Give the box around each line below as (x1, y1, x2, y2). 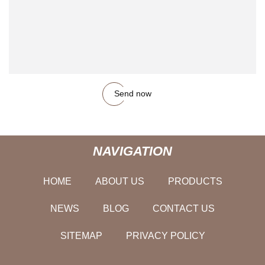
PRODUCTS (167, 176, 222, 186)
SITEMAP (60, 230, 102, 241)
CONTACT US (153, 203, 215, 214)
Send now (114, 89, 151, 99)
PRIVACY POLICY (125, 230, 205, 241)
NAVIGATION (93, 143, 172, 159)
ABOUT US (95, 176, 144, 186)
